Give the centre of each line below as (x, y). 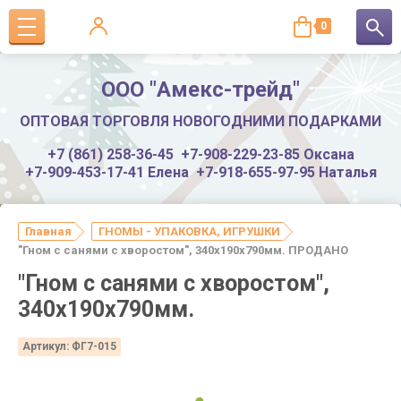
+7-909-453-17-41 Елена (107, 172)
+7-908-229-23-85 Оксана (267, 154)
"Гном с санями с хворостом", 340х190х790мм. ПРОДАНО (183, 250)
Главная (48, 231)
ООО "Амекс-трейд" (200, 90)
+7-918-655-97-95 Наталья (286, 172)
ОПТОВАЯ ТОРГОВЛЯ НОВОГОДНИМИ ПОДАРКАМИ (200, 121)
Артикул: (46, 346)
